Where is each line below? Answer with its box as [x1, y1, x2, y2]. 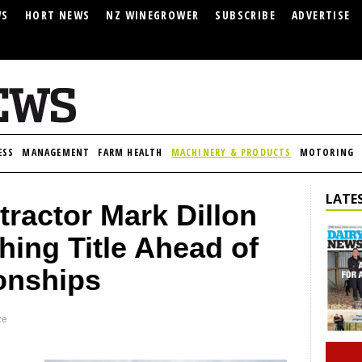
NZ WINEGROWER [106, 7, 200, 23]
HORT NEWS [24, 7, 90, 23]
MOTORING [299, 145, 355, 159]
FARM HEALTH [98, 145, 163, 159]
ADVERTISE [291, 7, 351, 23]
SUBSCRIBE [215, 7, 276, 23]
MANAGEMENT [22, 145, 90, 159]
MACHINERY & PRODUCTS [170, 145, 292, 159]
